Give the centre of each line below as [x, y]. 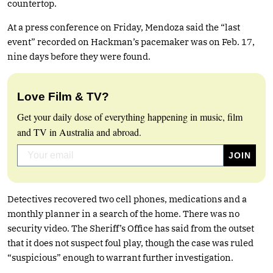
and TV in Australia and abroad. [79, 132]
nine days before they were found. [79, 56]
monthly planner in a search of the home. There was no [123, 213]
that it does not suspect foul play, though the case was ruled [130, 243]
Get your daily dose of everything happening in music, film [130, 116]
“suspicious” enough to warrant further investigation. [120, 257]
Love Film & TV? [63, 96]
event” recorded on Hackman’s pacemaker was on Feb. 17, [131, 41]
